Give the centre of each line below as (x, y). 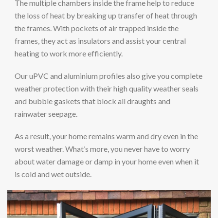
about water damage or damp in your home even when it (107, 161)
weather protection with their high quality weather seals (107, 88)
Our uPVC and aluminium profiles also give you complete (109, 76)
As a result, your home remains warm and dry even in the (106, 136)
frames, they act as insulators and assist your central (100, 41)
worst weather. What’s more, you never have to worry (102, 149)
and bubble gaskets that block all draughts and (92, 101)
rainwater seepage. (46, 114)
